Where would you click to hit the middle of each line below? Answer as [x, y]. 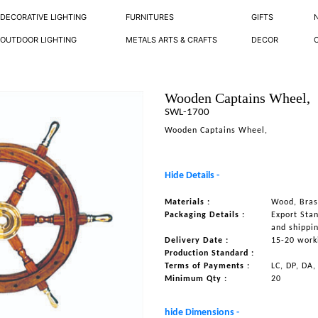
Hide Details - [192, 176]
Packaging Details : [205, 215]
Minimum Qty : [196, 279]
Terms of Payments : [208, 266]
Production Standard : [210, 253]
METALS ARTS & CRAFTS [172, 40]
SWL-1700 [187, 113]
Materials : [188, 202]
